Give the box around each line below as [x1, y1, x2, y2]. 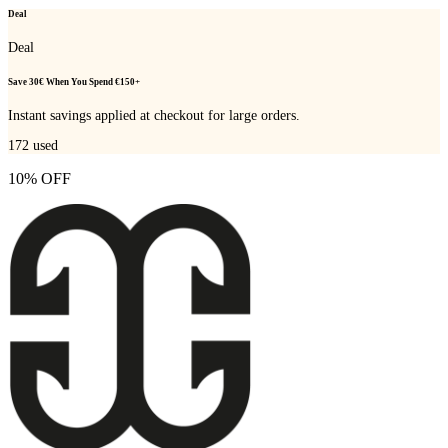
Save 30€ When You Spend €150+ [8, 77, 140, 88]
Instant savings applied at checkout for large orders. [8, 108, 300, 124]
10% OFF [8, 170, 71, 188]
